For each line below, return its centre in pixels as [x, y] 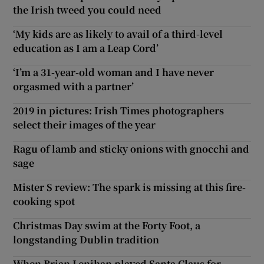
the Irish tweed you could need [88, 9]
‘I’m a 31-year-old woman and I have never [114, 72]
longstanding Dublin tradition [86, 239]
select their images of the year [85, 124]
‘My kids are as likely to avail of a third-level [118, 34]
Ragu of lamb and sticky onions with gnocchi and [131, 148]
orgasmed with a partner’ [74, 86]
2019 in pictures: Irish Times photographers [119, 110]
